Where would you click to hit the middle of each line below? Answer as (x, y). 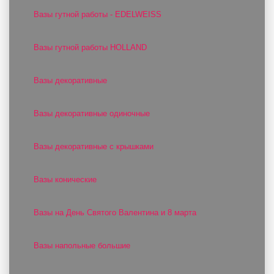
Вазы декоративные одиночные (92, 113)
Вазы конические (65, 180)
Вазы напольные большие (82, 246)
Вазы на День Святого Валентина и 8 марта (115, 213)
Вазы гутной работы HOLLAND (90, 47)
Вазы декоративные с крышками (94, 146)
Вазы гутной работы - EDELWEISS (98, 14)
